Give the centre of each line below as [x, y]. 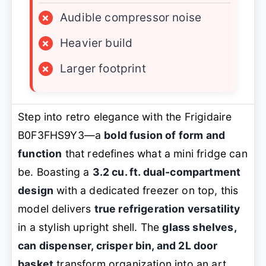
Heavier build [96, 43]
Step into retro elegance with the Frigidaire [125, 116]
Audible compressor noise [131, 17]
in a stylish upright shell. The [90, 227]
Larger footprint [103, 68]
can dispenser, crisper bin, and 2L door [118, 245]
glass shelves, [199, 227]
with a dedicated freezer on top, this [146, 190]
